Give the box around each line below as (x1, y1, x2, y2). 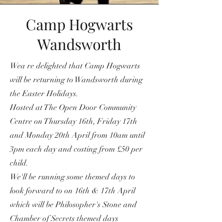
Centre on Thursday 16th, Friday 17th (10, 116, 137, 126)
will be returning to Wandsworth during (10, 74, 143, 85)
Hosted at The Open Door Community (10, 102, 136, 112)
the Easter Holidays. (10, 88, 78, 99)
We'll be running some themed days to (10, 171, 135, 182)
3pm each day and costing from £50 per (10, 144, 143, 154)
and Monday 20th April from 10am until (10, 130, 145, 140)
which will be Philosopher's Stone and (10, 199, 137, 210)
